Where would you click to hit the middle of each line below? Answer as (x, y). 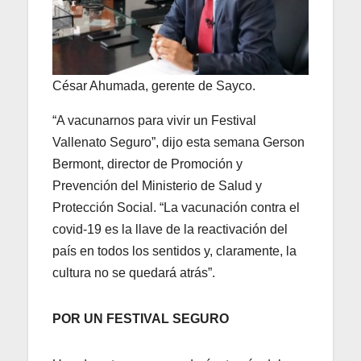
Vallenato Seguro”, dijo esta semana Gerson (178, 143)
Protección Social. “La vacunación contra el (176, 208)
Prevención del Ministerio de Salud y (157, 186)
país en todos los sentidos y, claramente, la (174, 251)
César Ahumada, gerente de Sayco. (154, 86)
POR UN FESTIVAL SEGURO (141, 319)
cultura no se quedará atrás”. (134, 273)
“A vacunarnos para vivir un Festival (154, 121)
